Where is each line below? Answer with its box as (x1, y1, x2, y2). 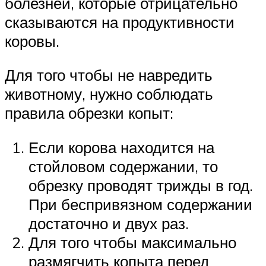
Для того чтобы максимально (28, 233, 236, 252)
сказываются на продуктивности (5, 12, 235, 31)
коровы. (5, 31, 59, 50)
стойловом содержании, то (28, 157, 218, 176)
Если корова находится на (28, 138, 214, 157)
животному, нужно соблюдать (5, 84, 213, 104)
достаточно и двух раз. (28, 214, 189, 233)
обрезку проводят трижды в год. (28, 176, 253, 195)
